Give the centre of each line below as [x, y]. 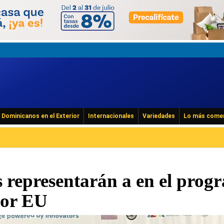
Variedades [159, 116]
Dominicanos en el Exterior [40, 116]
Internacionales [111, 116]
